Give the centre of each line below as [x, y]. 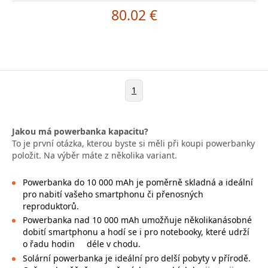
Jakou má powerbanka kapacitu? [80, 131]
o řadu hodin [50, 244]
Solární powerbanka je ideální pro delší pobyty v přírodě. [136, 258]
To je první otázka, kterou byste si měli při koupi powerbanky [133, 143]
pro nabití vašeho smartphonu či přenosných [113, 194]
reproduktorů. [51, 206]
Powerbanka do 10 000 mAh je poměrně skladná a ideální [138, 182]
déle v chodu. [113, 244]
